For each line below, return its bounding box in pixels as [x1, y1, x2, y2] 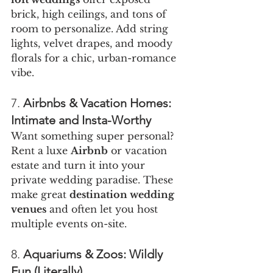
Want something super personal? [11, 130, 177, 143]
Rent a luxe [11, 144, 71, 157]
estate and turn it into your [11, 159, 148, 172]
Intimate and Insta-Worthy [11, 113, 151, 128]
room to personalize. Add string [11, 23, 171, 35]
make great [11, 188, 69, 201]
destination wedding [69, 188, 177, 201]
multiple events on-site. [11, 218, 127, 230]
